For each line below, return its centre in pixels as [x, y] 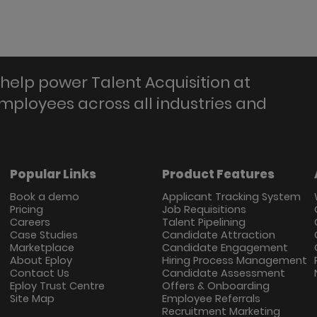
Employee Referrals [211, 299]
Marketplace [42, 248]
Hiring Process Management [234, 261]
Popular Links [53, 174]
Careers [30, 223]
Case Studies [44, 235]
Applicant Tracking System [231, 197]
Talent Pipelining [203, 223]
